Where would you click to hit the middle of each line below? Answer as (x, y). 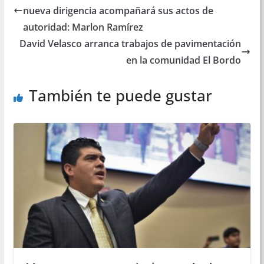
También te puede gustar (120, 96)
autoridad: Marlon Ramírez (83, 27)
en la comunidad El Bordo (184, 60)
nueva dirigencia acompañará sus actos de (118, 11)
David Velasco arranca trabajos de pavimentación (131, 44)
